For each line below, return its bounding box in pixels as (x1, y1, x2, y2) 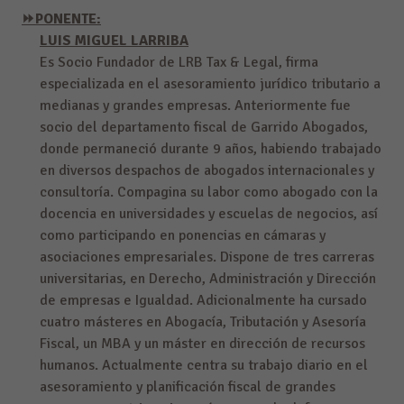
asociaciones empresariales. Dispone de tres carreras (40, 248, 374, 267)
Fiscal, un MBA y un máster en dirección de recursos (40, 335, 365, 353)
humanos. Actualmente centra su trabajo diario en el (40, 356, 368, 375)
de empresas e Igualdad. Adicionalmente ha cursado (40, 291, 367, 310)
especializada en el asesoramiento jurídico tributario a (40, 75, 381, 94)
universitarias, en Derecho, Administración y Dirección (40, 270, 376, 289)
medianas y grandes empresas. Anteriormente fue (40, 96, 351, 115)
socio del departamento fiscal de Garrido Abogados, (40, 118, 368, 137)
